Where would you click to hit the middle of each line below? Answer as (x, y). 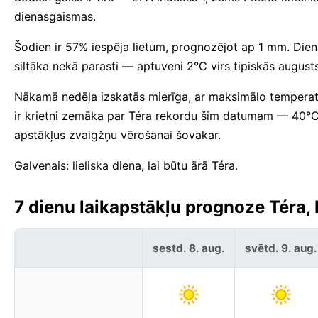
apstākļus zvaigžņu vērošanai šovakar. (117, 135)
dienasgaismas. (55, 17)
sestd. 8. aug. (188, 248)
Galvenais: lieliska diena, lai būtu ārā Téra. (126, 166)
